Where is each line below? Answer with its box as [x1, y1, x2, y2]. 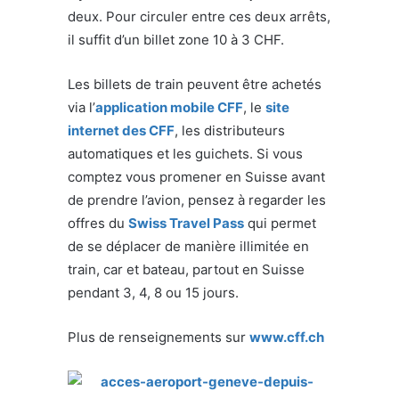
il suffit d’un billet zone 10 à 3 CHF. [68, 30, 284, 48]
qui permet [244, 214, 316, 232]
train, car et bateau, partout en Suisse [68, 260, 305, 278]
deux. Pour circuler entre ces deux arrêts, [68, 7, 330, 25]
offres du [68, 214, 128, 232]
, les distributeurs [175, 121, 285, 139]
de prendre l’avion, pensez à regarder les [68, 191, 326, 208]
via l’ [68, 98, 95, 116]
